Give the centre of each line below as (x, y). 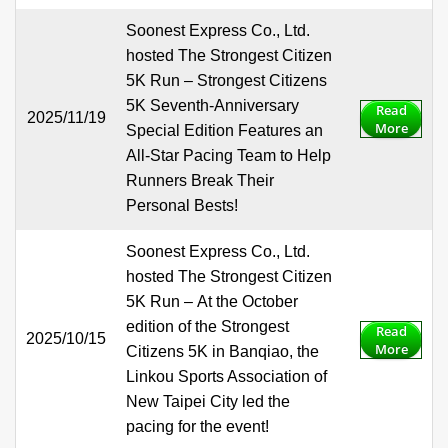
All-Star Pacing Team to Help (228, 156)
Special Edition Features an (224, 131)
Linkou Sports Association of (226, 377)
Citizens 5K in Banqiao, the (222, 352)
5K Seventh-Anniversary (212, 106)
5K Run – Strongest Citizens (226, 81)
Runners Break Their (200, 181)
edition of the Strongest (207, 327)
